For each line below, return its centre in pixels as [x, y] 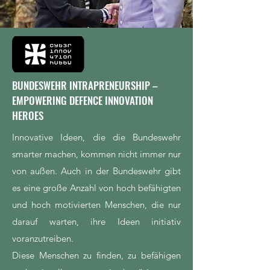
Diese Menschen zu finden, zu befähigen [96, 255]
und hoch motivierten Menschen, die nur [96, 205]
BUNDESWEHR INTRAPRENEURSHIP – [85, 85]
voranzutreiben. [43, 238]
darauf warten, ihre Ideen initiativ [96, 221]
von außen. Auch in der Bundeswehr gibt [96, 171]
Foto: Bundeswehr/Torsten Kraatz [57, 47]
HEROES [28, 115]
